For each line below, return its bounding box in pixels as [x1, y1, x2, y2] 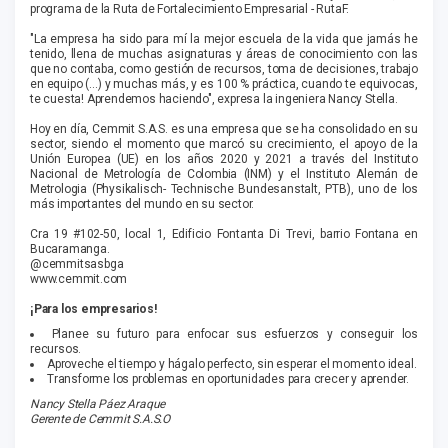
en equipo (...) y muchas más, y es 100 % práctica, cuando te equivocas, [30, 77, 418, 92]
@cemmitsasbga [30, 257, 124, 272]
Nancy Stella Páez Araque [30, 397, 166, 412]
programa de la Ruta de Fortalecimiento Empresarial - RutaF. [30, 2, 350, 17]
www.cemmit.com [30, 272, 128, 287]
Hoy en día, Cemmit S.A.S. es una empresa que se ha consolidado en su [30, 122, 418, 137]
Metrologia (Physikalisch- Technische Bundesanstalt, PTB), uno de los [30, 182, 418, 197]
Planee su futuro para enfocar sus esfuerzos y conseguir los [51, 327, 419, 342]
